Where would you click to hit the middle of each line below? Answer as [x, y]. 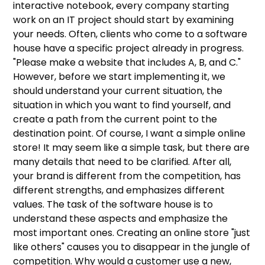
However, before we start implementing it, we [119, 76]
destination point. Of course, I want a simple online [130, 133]
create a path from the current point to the [115, 119]
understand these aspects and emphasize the [121, 218]
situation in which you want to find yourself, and [122, 105]
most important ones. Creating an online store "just [132, 232]
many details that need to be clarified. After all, [122, 161]
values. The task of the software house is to [113, 204]
